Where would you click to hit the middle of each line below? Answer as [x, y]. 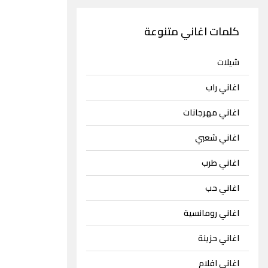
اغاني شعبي [217, 138]
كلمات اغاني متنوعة [192, 32]
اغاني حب [222, 188]
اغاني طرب [220, 163]
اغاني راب [223, 88]
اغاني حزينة [219, 238]
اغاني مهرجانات [211, 113]
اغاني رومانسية [211, 213]
